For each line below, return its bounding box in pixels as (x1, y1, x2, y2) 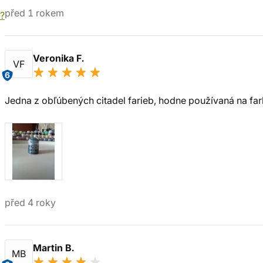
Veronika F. (33, 52, 86, 64)
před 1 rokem (5, 7, 64, 19)
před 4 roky (5, 197, 56, 208)
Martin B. (33, 242, 76, 254)
